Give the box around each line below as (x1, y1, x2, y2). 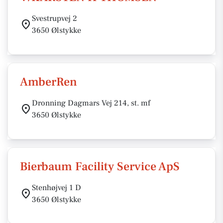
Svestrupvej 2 (32, 13, 77, 23)
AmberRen (20, 74, 77, 90)
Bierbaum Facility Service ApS (20, 159, 180, 174)
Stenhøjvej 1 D (32, 183, 81, 193)
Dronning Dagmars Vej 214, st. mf (32, 98, 150, 108)
